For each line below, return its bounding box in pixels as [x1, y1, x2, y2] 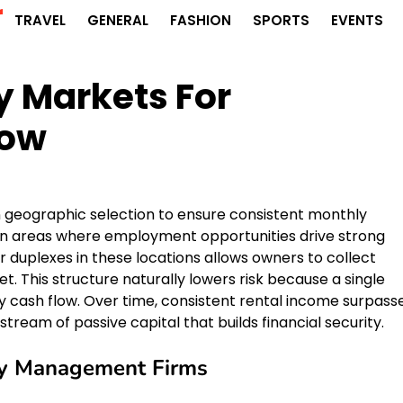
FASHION [169, 11, 231, 30]
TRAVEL [13, 11, 66, 30]
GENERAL [86, 11, 148, 30]
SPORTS [252, 11, 309, 30]
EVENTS [330, 11, 383, 30]
